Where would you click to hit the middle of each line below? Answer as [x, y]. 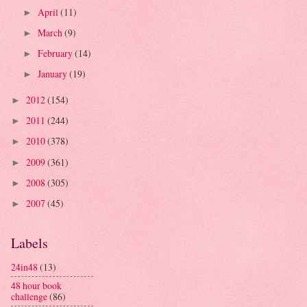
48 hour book [36, 285]
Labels [29, 243]
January [53, 73]
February [56, 53]
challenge [29, 296]
